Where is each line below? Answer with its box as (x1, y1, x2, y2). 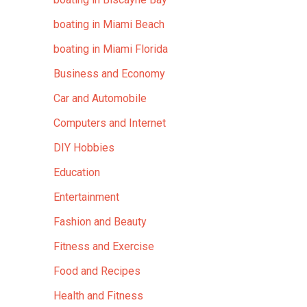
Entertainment (53, 191, 119, 204)
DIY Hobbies (53, 141, 114, 154)
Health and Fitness (53, 289, 143, 302)
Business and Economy (53, 67, 165, 80)
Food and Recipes (53, 265, 140, 278)
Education (53, 166, 100, 179)
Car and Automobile (53, 92, 147, 105)
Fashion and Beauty (53, 215, 147, 228)
